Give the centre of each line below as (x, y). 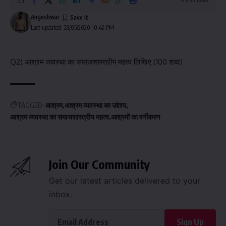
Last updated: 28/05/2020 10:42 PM (72, 28)
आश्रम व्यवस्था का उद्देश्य (95, 105)
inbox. (61, 194)
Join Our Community (99, 164)
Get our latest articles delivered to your (125, 181)
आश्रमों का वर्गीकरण (136, 117)
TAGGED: (31, 105)
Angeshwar (45, 17)
